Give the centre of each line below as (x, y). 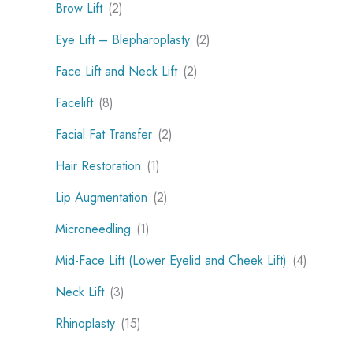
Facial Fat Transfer (104, 134)
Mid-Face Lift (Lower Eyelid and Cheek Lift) (171, 260)
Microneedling (93, 229)
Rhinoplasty (85, 323)
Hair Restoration (98, 165)
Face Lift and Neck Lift (116, 71)
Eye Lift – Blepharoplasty (123, 39)
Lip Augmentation (101, 197)
